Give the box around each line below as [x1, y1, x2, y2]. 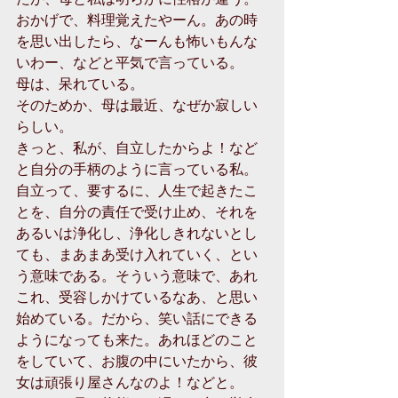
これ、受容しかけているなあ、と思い [16, 287, 258, 306]
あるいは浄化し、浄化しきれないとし [16, 223, 258, 242]
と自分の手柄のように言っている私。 [16, 159, 258, 178]
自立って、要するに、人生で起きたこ [16, 180, 258, 199]
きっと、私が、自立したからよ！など [16, 138, 258, 156]
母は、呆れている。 [16, 74, 144, 92]
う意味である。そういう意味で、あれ [16, 266, 258, 284]
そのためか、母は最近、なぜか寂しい [16, 95, 258, 114]
